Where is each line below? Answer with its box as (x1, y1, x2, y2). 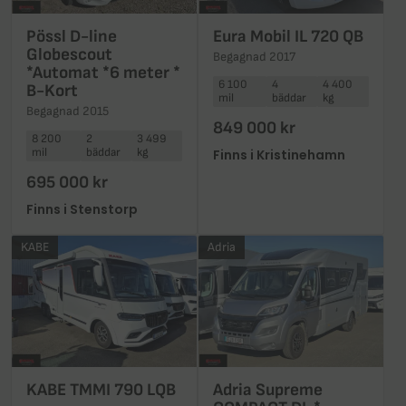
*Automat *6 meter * (26, 62, 180, 83)
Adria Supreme (213, 380, 323, 401)
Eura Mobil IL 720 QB (213, 25, 363, 47)
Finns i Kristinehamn (213, 146, 345, 165)
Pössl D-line (26, 25, 117, 47)
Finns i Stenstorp (26, 200, 138, 219)
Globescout (26, 43, 112, 65)
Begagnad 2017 (213, 49, 295, 65)
